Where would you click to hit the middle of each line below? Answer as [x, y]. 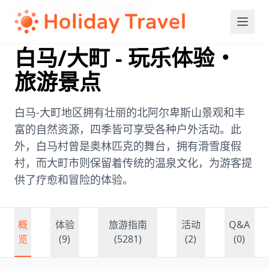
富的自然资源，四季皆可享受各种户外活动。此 [128, 129]
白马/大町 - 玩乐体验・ [125, 58]
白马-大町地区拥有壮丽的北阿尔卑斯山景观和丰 [130, 112]
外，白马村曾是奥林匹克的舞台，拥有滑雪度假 [128, 146]
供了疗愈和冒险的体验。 [74, 180]
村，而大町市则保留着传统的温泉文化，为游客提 [133, 163]
